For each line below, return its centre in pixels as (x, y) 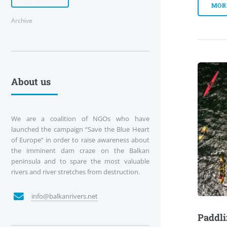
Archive (22, 21)
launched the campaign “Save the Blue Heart (80, 129)
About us (31, 82)
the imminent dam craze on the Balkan (80, 151)
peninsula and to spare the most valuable (80, 161)
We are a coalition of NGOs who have (80, 119)
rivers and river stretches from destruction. (75, 172)
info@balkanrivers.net (64, 196)
